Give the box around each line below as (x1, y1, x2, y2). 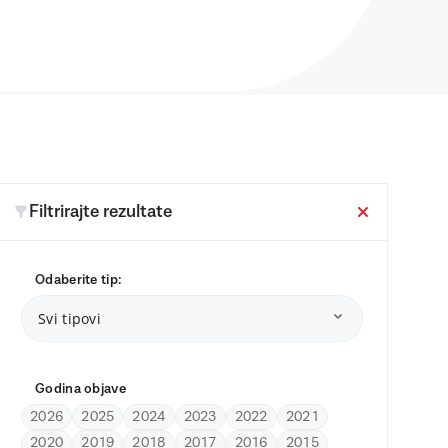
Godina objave (35, 381, 126, 396)
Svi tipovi (38, 308, 101, 328)
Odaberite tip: (35, 272, 123, 287)
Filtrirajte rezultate (29, 202, 173, 221)
